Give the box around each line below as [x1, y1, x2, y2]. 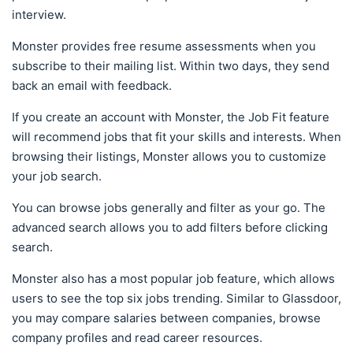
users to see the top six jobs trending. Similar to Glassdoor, [12, 290, 341, 306]
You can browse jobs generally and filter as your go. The [12, 199, 325, 215]
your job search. [12, 168, 105, 184]
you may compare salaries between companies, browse [12, 310, 321, 325]
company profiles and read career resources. [12, 329, 266, 345]
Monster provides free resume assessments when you [12, 38, 316, 54]
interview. [12, 6, 66, 22]
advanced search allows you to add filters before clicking [12, 219, 328, 235]
